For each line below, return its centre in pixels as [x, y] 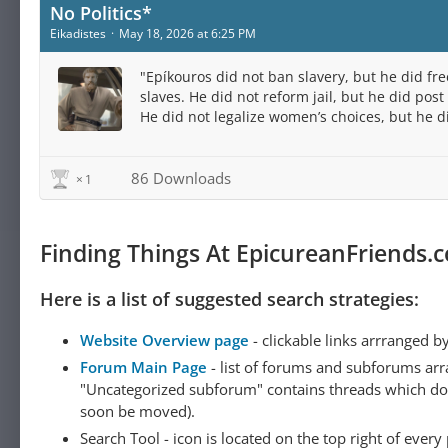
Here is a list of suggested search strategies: [229, 299]
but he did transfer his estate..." [247, 156]
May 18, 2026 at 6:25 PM [187, 33]
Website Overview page [164, 340]
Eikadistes [78, 33]
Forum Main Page [143, 367]
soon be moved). [137, 411]
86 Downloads [179, 178]
